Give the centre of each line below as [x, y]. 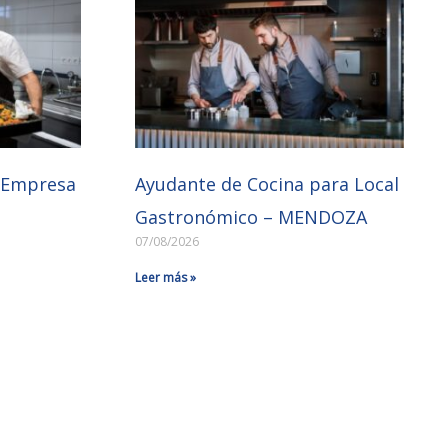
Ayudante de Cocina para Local [267, 184]
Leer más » [166, 278]
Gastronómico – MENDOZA [251, 217]
